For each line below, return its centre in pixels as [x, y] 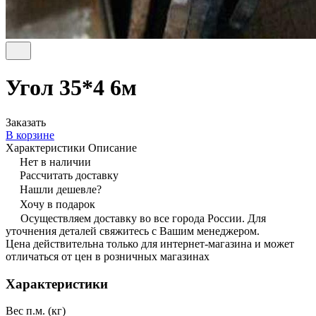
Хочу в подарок [57, 204]
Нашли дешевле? [61, 189]
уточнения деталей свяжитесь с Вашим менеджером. [133, 231]
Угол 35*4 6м [71, 88]
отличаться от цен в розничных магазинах [108, 256]
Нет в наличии [55, 162]
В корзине [30, 135]
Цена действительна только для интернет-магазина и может [150, 243]
